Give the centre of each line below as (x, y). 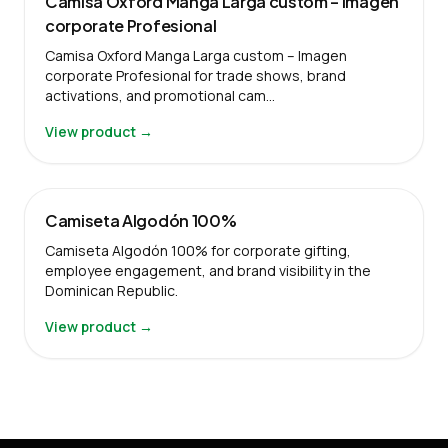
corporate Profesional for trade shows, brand (195, 75)
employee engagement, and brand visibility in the (208, 270)
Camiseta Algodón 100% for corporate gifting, (198, 250)
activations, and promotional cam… (160, 95)
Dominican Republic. (111, 290)
